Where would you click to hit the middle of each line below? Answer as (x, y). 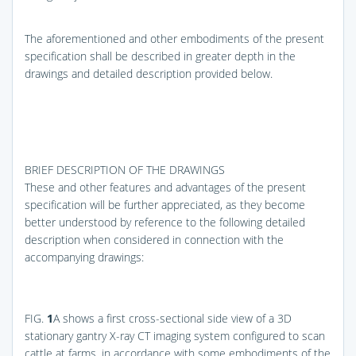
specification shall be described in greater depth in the (160, 56)
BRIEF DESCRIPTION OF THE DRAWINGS (125, 169)
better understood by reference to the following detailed (165, 222)
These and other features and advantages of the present (165, 187)
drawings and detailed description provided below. (149, 73)
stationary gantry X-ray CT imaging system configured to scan (175, 335)
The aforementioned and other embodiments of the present (174, 38)
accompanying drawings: (84, 257)
